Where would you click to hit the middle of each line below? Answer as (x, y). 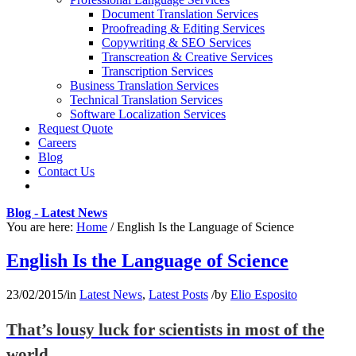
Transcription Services (157, 71)
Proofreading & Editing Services (183, 28)
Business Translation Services (144, 85)
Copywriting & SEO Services (176, 43)
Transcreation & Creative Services (187, 57)
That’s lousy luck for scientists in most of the (165, 329)
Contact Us (66, 171)
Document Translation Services (180, 14)
